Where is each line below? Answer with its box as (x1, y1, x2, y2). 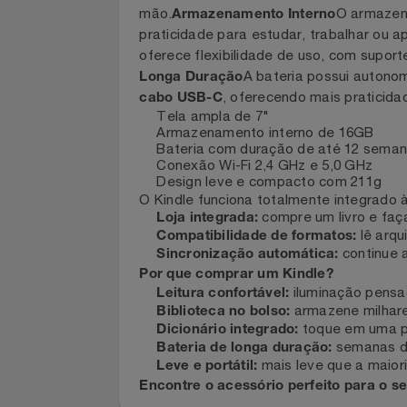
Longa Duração (146, 117, 256, 132)
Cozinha (11, 96, 64, 112)
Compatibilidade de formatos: (164, 284, 375, 300)
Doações (11, 144, 67, 158)
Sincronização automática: (164, 303, 357, 319)
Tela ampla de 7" (164, 156, 283, 174)
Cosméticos (11, 49, 88, 65)
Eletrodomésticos (11, 191, 124, 205)
